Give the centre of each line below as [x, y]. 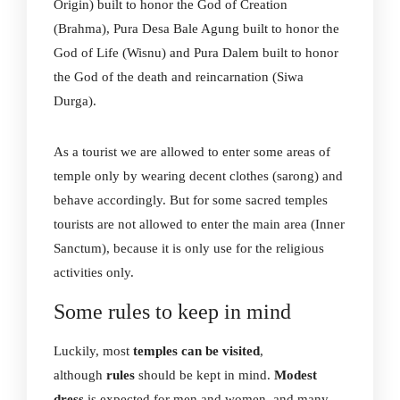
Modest [296, 375]
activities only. [94, 272]
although [80, 375]
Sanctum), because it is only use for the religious [189, 248]
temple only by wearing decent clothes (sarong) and [198, 176]
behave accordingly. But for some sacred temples [191, 200]
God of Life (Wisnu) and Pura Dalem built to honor [196, 53]
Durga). [75, 101]
